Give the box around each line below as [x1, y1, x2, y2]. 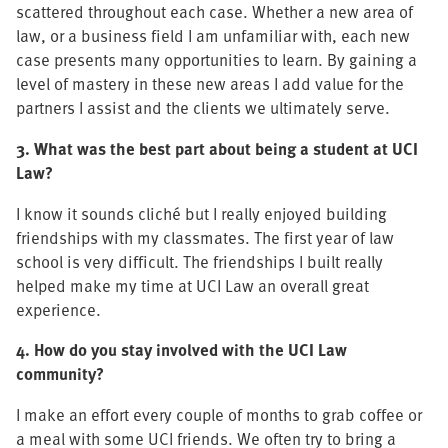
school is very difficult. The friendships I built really [16, 248, 383, 274]
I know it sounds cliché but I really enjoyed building [16, 200, 387, 226]
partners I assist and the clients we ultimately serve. [16, 95, 390, 121]
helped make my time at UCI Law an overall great [16, 272, 369, 298]
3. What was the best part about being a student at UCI [16, 135, 418, 161]
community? [16, 361, 104, 387]
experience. [16, 296, 101, 322]
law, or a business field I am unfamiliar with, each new [16, 23, 410, 49]
